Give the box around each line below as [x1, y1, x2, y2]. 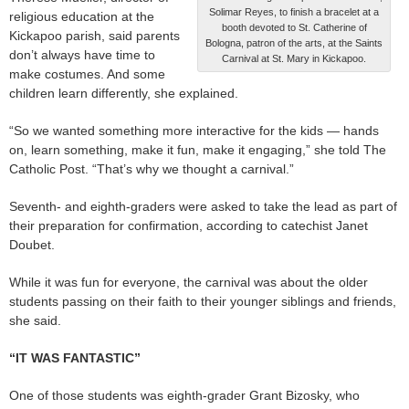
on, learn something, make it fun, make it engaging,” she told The [9, 142, 386, 158]
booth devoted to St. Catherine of [221, 22, 367, 34]
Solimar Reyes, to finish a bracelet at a [209, 6, 379, 18]
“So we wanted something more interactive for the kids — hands [9, 123, 379, 139]
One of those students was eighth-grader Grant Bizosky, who [9, 388, 360, 404]
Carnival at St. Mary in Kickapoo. [222, 53, 366, 65]
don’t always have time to [9, 47, 155, 63]
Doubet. [9, 237, 55, 253]
